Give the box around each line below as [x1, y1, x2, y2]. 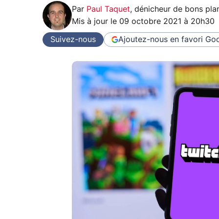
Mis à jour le [72, 18, 119, 26]
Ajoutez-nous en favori [118, 35, 203, 44]
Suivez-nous [50, 35, 96, 44]
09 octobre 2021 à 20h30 [119, 18, 215, 26]
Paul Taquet [87, 5, 130, 14]
